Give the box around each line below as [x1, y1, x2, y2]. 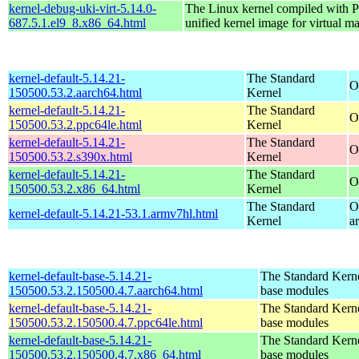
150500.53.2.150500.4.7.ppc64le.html [9, 315, 203, 329]
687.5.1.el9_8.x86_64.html [9, 15, 146, 30]
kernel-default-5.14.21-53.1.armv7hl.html [9, 206, 218, 220]
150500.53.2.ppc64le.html [9, 117, 142, 131]
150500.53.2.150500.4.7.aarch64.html [9, 283, 203, 297]
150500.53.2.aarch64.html [9, 85, 142, 99]
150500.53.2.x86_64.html [9, 181, 140, 196]
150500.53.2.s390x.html [9, 149, 132, 163]
